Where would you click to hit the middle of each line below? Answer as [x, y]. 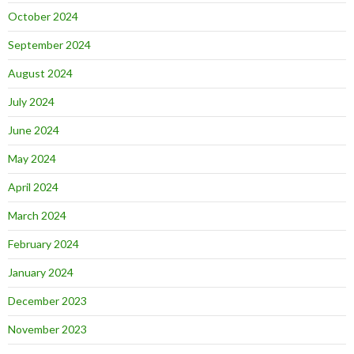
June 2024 [34, 130]
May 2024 [32, 158]
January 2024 [41, 272]
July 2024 [31, 102]
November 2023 [47, 329]
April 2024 [33, 187]
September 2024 [49, 45]
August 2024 [40, 73]
